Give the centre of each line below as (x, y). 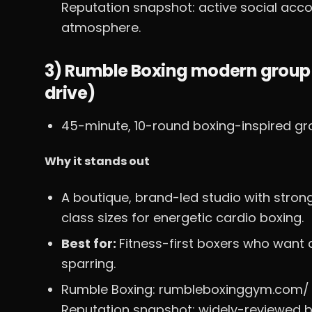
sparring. (88, 264)
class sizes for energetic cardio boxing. (182, 218)
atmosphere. (101, 28)
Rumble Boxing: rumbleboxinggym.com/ (185, 289)
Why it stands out (97, 161)
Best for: (90, 243)
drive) (70, 93)
